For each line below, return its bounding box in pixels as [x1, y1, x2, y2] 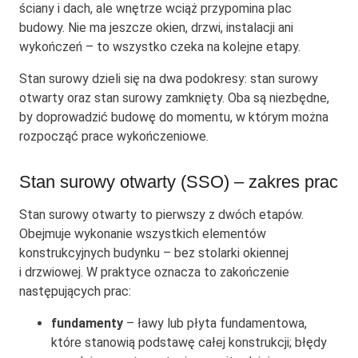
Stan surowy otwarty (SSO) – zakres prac [19, 172, 338, 193]
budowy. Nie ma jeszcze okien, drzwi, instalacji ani [19, 20, 293, 36]
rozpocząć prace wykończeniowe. [19, 129, 209, 145]
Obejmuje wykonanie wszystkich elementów [19, 226, 266, 242]
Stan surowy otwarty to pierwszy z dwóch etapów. [19, 207, 304, 223]
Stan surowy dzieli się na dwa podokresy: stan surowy [19, 71, 318, 87]
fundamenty [51, 316, 123, 332]
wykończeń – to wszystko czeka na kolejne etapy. [19, 39, 300, 55]
